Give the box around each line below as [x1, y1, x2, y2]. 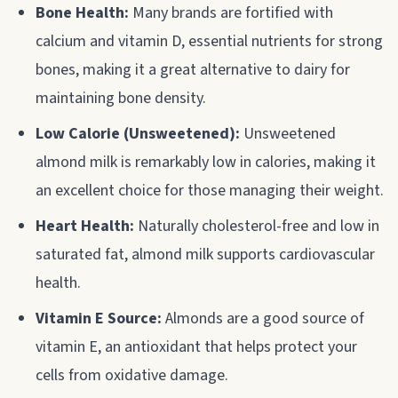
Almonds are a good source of [162, 306, 364, 330]
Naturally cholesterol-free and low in [134, 214, 379, 237]
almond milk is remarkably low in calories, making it [36, 150, 376, 173]
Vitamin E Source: [36, 306, 162, 330]
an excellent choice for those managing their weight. [36, 179, 384, 202]
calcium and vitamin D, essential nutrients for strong [36, 29, 383, 52]
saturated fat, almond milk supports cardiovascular [36, 243, 375, 266]
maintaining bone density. [36, 86, 206, 109]
